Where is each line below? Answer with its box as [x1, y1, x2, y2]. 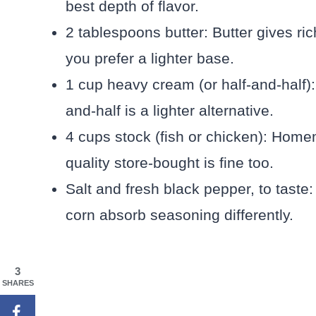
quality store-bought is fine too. [66, 154, 274, 171]
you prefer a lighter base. [66, 50, 234, 67]
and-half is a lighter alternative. [66, 102, 274, 119]
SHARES [1, 279, 34, 287]
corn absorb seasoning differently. [66, 207, 293, 224]
